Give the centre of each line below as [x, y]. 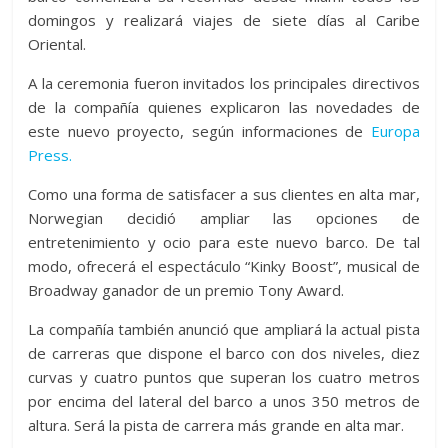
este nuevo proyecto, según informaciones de [199, 130]
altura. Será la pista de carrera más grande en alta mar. [216, 424]
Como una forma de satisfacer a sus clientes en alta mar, [224, 193]
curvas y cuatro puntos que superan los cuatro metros [224, 376]
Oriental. [57, 43]
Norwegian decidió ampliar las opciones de [224, 217]
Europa [395, 130]
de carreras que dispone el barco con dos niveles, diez [224, 352]
